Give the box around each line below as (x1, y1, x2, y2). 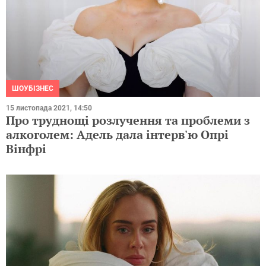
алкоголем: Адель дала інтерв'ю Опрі (6, 126, 229, 142)
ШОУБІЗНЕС (12, 84, 53, 93)
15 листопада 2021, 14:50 (6, 103, 92, 112)
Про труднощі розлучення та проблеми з (6, 112, 250, 128)
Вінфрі (6, 140, 46, 157)
